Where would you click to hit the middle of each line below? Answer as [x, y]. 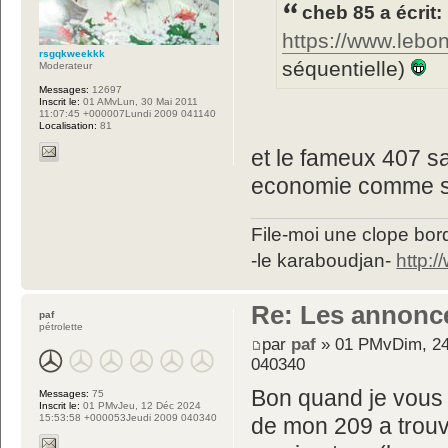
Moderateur [65, 66]
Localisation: [68, 126]
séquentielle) [347, 68]
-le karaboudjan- [324, 260]
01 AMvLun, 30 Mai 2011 [139, 102]
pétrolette [61, 326]
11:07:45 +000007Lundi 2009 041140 [127, 114]
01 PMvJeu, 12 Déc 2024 [140, 405]
